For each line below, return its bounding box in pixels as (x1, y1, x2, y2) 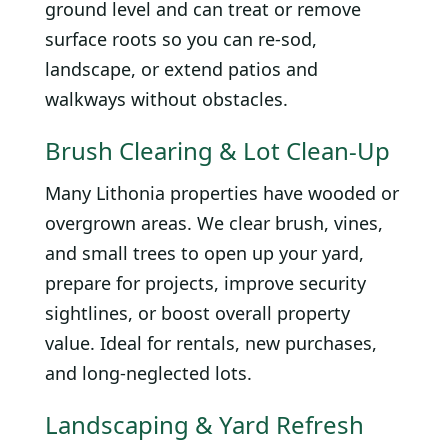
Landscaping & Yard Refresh (45, 408, 364, 442)
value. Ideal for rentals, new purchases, (45, 331, 377, 356)
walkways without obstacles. (45, 87, 288, 112)
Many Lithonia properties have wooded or (45, 181, 399, 206)
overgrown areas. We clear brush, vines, (45, 211, 383, 236)
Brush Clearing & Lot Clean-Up (45, 134, 390, 168)
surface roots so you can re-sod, (45, 27, 317, 52)
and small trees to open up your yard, (45, 241, 364, 266)
